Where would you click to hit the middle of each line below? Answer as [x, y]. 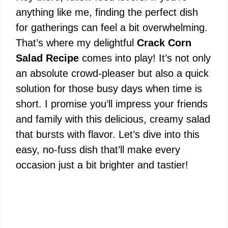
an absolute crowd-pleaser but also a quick [112, 73]
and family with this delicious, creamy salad [113, 119]
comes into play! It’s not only [145, 58]
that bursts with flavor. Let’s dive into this [108, 134]
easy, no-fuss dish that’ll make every [98, 150]
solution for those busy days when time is [109, 89]
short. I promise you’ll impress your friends [112, 104]
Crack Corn [164, 43]
